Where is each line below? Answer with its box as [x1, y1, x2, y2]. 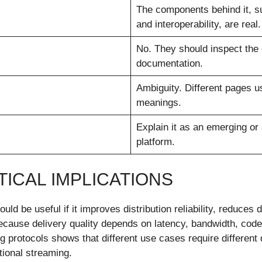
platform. [136, 136, 175, 147]
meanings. [136, 96, 181, 108]
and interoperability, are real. [136, 18, 261, 30]
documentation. [136, 57, 203, 69]
